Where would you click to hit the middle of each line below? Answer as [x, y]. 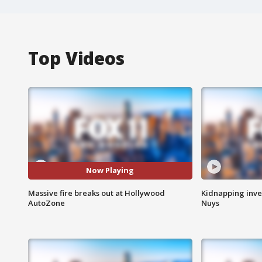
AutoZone [46, 203]
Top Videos [76, 58]
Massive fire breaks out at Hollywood [96, 193]
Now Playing [110, 170]
